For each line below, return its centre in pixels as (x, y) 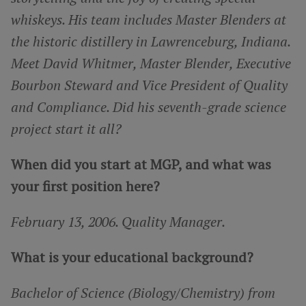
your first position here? (85, 186)
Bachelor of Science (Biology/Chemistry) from (143, 292)
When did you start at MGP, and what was (141, 164)
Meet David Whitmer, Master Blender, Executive (151, 63)
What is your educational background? (132, 257)
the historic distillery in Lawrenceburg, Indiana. (151, 41)
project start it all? (66, 128)
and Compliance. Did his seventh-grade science (149, 107)
